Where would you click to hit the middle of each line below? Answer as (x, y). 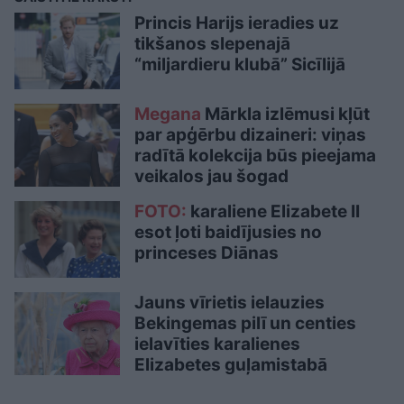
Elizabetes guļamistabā (231, 365)
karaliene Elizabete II (273, 212)
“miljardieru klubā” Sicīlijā (240, 64)
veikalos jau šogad (211, 177)
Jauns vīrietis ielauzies (230, 303)
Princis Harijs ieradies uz (237, 23)
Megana (168, 115)
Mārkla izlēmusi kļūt (285, 115)
